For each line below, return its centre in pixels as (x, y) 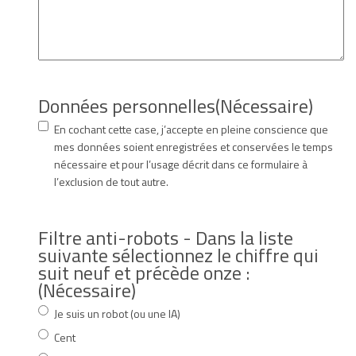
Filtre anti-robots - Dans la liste (166, 237)
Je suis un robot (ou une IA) (117, 313)
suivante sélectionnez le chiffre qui (178, 255)
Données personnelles (127, 105)
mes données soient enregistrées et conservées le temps (193, 146)
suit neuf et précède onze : (144, 272)
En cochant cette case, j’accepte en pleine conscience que (191, 129)
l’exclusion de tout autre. (111, 181)
